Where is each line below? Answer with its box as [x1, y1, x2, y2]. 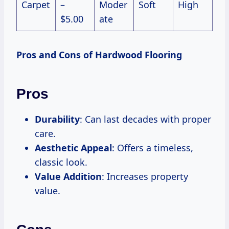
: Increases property [102, 170, 188, 182]
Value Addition [35, 170, 102, 182]
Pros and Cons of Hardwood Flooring [16, 48, 182, 61]
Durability [35, 112, 80, 125]
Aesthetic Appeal [35, 141, 112, 154]
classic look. [35, 155, 87, 168]
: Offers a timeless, [112, 141, 193, 154]
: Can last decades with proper [80, 112, 211, 125]
